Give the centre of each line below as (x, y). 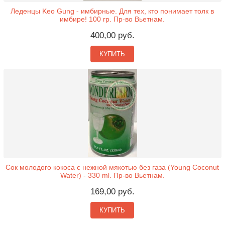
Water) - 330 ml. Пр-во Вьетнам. (112, 175)
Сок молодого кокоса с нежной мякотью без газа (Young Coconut (113, 167)
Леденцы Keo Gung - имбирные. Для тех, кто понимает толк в (113, 11)
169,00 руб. (112, 192)
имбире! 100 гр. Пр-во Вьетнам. (113, 19)
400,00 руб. (112, 35)
